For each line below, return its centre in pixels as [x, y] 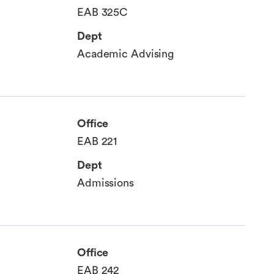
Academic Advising [126, 54]
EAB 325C [103, 13]
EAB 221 [97, 142]
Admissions [106, 183]
